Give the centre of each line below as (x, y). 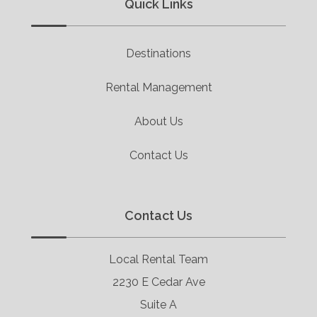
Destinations (158, 53)
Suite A (158, 304)
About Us (158, 121)
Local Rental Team (158, 259)
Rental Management (158, 87)
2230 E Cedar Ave (158, 282)
